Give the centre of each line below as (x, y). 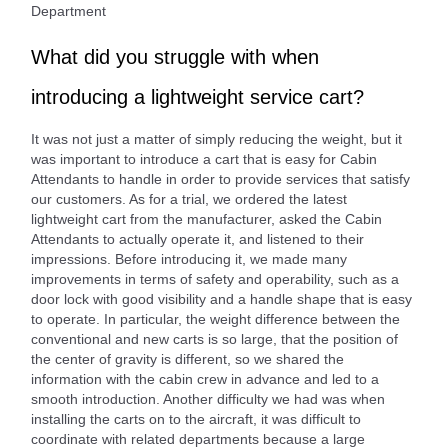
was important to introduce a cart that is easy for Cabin (204, 158)
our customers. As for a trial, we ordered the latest (189, 198)
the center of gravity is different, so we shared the (187, 358)
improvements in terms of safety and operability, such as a (215, 278)
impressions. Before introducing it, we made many (189, 258)
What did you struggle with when (175, 56)
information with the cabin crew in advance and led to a (205, 378)
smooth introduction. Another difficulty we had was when (208, 398)
